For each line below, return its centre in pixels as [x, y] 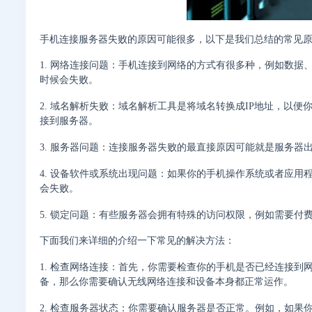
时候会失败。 [69, 80]
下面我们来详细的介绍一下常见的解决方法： [137, 241]
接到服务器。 [69, 121]
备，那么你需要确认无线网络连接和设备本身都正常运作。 [166, 282]
